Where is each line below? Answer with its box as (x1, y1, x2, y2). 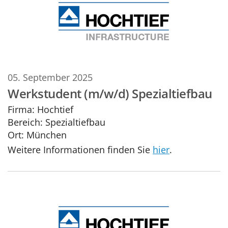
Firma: (8, 102, 35, 116)
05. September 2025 (8, 71, 93, 84)
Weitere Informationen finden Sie (8, 142, 153, 156)
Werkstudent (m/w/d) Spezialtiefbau (8, 85, 212, 102)
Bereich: (8, 115, 43, 128)
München (26, 128, 67, 141)
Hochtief (35, 102, 73, 116)
